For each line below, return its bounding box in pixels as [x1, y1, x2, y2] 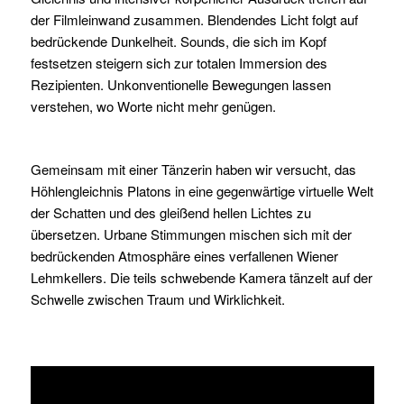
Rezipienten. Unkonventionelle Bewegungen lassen [30, 75, 331, 94]
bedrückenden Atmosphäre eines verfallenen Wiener [30, 245, 338, 265]
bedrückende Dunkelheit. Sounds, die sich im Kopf [30, 32, 326, 50]
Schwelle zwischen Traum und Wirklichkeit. [30, 289, 285, 308]
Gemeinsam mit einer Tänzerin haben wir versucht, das [30, 159, 356, 179]
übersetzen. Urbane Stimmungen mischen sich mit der [30, 224, 352, 243]
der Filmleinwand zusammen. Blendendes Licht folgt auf [30, 10, 358, 29]
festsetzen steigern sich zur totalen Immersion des [30, 53, 327, 72]
